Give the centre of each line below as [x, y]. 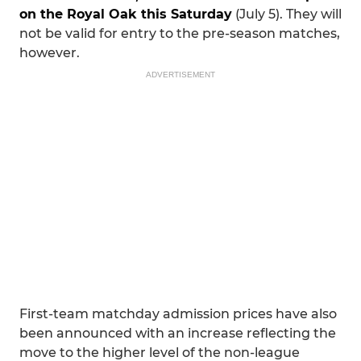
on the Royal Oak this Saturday [126, 14]
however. [50, 53]
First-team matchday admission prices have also [178, 314]
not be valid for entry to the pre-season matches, [180, 33]
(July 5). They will [287, 14]
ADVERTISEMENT [180, 75]
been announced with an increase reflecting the [178, 333]
